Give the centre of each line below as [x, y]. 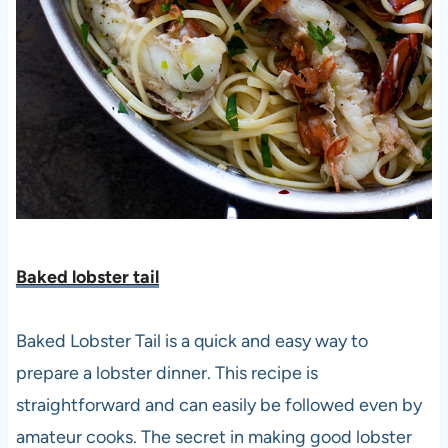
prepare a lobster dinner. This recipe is [166, 372]
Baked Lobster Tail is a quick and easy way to [191, 340]
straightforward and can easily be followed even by [218, 404]
